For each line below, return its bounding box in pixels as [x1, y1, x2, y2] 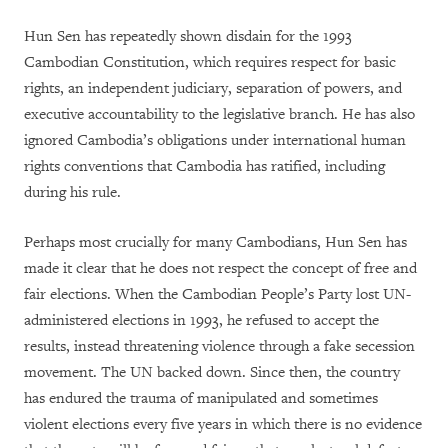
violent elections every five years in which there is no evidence [24, 415, 422, 435]
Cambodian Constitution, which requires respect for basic [24, 53, 396, 73]
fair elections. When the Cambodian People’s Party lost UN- [24, 285, 411, 305]
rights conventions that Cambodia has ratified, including [24, 157, 385, 177]
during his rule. [24, 183, 121, 203]
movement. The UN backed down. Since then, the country [24, 363, 400, 383]
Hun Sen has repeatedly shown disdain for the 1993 [24, 27, 352, 47]
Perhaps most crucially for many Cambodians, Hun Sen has [24, 233, 407, 253]
